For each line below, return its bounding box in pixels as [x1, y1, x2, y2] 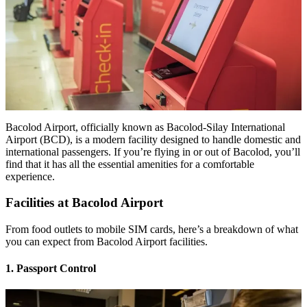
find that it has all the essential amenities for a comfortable [5, 158, 254, 170]
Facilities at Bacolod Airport [5, 195, 163, 210]
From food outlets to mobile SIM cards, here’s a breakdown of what [5, 223, 298, 235]
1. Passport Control [5, 262, 96, 275]
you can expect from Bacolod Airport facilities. [5, 235, 208, 247]
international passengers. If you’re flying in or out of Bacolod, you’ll [5, 145, 300, 158]
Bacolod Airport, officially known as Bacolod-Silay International [5, 121, 285, 133]
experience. [5, 170, 55, 182]
